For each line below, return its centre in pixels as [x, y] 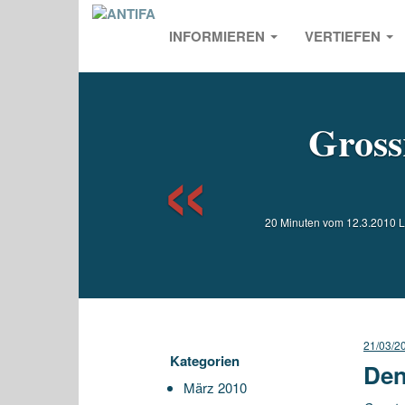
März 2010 [216, 387]
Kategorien [205, 361]
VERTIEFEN [344, 36]
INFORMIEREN [219, 36]
